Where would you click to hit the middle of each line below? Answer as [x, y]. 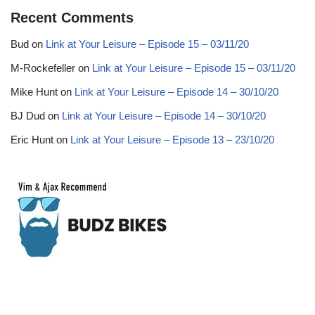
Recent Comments [72, 18]
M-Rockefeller [43, 68]
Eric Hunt [32, 140]
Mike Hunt [34, 92]
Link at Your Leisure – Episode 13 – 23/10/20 [172, 140]
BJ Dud [28, 116]
